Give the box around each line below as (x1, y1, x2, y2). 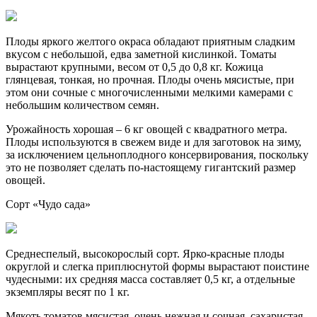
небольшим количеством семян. (6, 98, 159, 111)
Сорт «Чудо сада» (6, 197, 91, 210)
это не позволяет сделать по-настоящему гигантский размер (6, 161, 296, 173)
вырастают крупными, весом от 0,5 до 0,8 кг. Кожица (6, 60, 263, 73)
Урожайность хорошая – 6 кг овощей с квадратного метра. (6, 122, 287, 135)
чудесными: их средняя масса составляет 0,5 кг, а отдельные (6, 272, 295, 285)
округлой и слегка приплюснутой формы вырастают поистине (6, 260, 309, 272)
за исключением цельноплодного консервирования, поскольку (6, 148, 309, 161)
